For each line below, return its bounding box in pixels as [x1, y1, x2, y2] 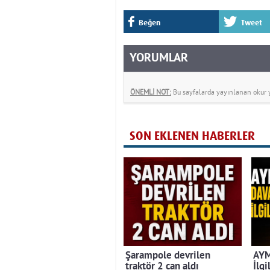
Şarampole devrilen [125, 250, 210, 262]
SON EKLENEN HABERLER [130, 129, 255, 143]
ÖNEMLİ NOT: [130, 87, 171, 96]
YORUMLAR [130, 51, 188, 66]
